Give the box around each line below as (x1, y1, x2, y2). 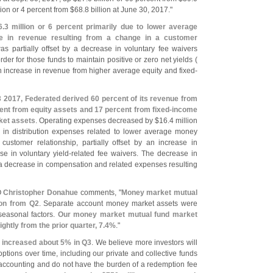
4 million (169, 116, 197, 125)
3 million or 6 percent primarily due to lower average (4, 23, 197, 31)
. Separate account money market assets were (38, 199, 198, 208)
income (172, 105, 198, 114)
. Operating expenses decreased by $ (35, 116, 159, 125)
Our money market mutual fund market (57, 210, 198, 219)
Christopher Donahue (3, 188, 78, 197)
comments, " (78, 188, 121, 197)
